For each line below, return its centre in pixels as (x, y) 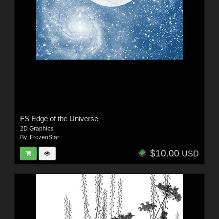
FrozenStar (44, 137)
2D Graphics (36, 128)
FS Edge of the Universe (59, 118)
